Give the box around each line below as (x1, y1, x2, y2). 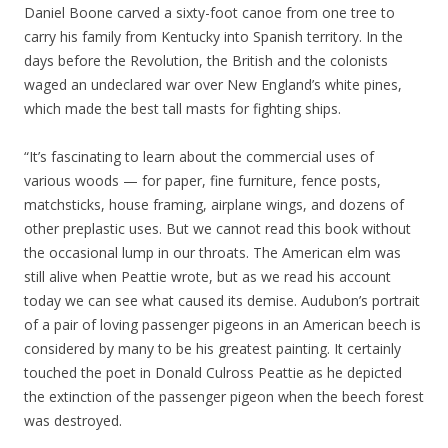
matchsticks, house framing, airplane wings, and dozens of (24, 194, 404, 214)
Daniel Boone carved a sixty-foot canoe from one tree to (24, 2, 395, 22)
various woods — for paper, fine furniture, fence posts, (24, 170, 381, 190)
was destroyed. (24, 410, 122, 430)
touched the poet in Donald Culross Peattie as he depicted (24, 362, 402, 382)
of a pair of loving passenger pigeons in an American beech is (24, 314, 421, 334)
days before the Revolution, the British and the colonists (24, 50, 388, 70)
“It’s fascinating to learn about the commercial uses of (24, 146, 374, 166)
